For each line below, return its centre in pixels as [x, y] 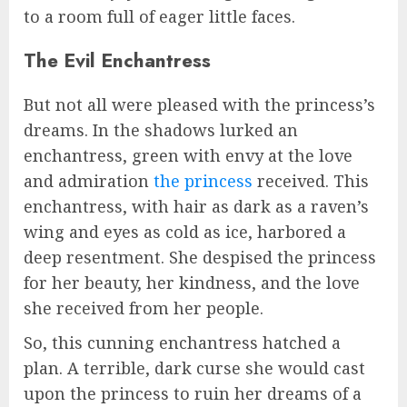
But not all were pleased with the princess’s [199, 105]
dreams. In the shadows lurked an [161, 130]
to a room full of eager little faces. [159, 17]
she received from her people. [144, 308]
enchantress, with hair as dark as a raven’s [196, 207]
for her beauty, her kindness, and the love [192, 283]
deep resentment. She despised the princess [200, 258]
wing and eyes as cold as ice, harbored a [185, 232]
